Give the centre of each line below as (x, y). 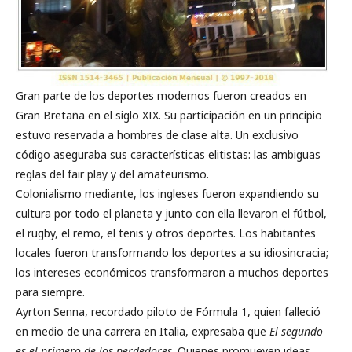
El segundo (296, 332)
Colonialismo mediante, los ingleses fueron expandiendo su (167, 194)
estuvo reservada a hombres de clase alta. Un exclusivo (157, 135)
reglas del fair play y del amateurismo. (112, 174)
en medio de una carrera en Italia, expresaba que (143, 332)
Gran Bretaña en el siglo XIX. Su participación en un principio (169, 115)
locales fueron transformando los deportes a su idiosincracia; (172, 253)
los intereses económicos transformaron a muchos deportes (172, 273)
